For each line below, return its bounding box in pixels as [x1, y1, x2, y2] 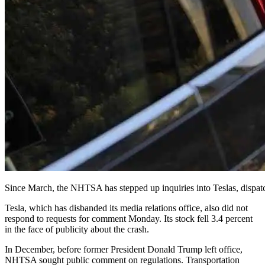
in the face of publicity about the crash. [5, 224, 149, 234]
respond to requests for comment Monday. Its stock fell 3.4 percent [5, 213, 253, 224]
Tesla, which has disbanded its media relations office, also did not [5, 202, 248, 213]
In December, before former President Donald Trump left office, [5, 244, 243, 254]
